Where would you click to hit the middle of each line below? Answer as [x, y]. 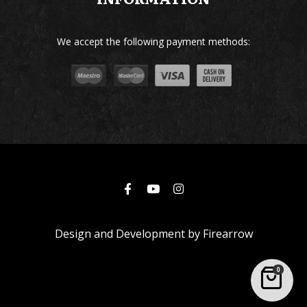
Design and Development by [128, 233]
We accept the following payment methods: [153, 41]
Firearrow [228, 233]
